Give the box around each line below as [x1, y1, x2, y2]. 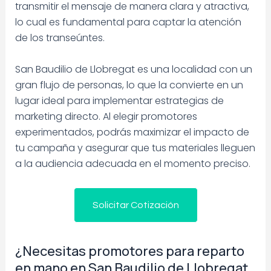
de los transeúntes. [15, 31, 105, 45]
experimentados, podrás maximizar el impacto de [15, 125, 249, 139]
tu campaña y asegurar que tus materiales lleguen [15, 140, 255, 155]
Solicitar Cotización [92, 200, 179, 210]
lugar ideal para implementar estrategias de [15, 93, 224, 108]
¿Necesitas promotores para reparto [15, 241, 244, 260]
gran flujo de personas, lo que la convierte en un [15, 77, 243, 92]
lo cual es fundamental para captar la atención [15, 15, 241, 30]
